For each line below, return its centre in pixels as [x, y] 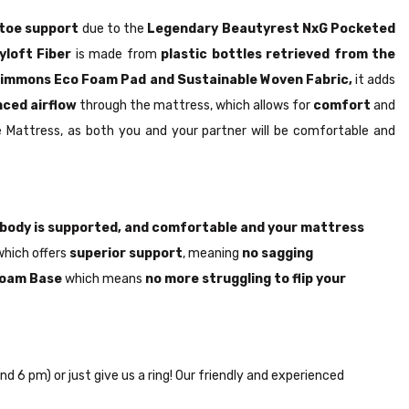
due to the [113, 28]
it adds [374, 79]
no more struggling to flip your [246, 278]
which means [105, 278]
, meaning [212, 253]
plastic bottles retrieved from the [278, 54]
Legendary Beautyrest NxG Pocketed [271, 28]
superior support [126, 253]
